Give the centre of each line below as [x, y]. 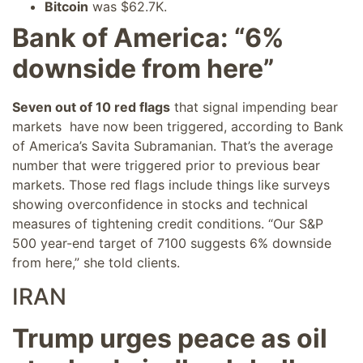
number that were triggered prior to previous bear [166, 165]
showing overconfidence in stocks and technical [160, 204]
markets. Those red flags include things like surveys [171, 184]
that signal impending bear [254, 107]
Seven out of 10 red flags [91, 107]
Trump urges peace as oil [170, 339]
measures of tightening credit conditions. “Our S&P [168, 223]
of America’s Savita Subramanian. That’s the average [173, 145]
